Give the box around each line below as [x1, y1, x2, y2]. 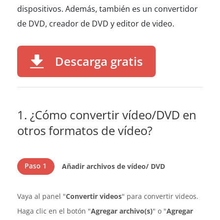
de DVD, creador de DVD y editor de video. [17, 18, 174, 29]
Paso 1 [25, 161, 47, 170]
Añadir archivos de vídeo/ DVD [61, 162, 165, 171]
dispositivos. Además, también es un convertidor [17, 3, 198, 14]
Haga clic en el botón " [17, 206, 91, 216]
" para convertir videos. [122, 192, 198, 201]
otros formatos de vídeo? [17, 122, 152, 138]
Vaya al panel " [17, 192, 66, 201]
